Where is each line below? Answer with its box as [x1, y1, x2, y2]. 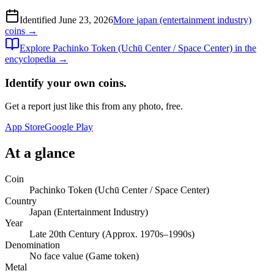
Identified [20, 14, 59, 25]
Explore [20, 42, 53, 53]
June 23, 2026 [59, 14, 113, 25]
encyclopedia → [5, 53, 68, 64]
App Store [5, 122, 45, 133]
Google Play [45, 122, 93, 133]
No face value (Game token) [29, 251, 139, 262]
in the [232, 42, 256, 53]
